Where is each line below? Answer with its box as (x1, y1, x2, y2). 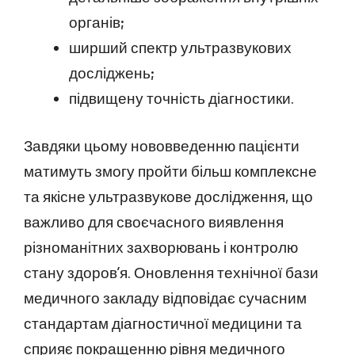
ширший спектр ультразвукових (69, 37, 292, 56)
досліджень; (69, 63, 155, 82)
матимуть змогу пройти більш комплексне (24, 162, 317, 180)
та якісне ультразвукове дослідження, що (24, 187, 313, 205)
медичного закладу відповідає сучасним (24, 288, 307, 307)
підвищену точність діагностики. (69, 88, 294, 107)
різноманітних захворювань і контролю (24, 238, 298, 256)
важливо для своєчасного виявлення (24, 212, 284, 231)
